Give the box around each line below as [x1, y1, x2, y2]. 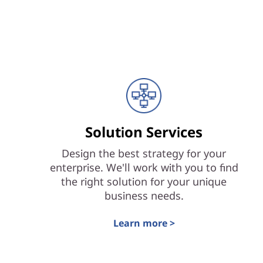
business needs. [104, 188, 184, 203]
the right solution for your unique [61, 174, 227, 188]
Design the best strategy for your [62, 146, 227, 160]
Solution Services [85, 122, 203, 141]
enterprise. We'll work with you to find [49, 160, 238, 174]
